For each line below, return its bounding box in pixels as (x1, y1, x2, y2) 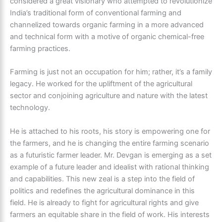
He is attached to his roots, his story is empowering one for (10, 126, 210, 136)
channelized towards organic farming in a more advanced (10, 20, 204, 30)
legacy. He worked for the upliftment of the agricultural (10, 79, 192, 89)
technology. (10, 103, 50, 112)
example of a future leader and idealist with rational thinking (10, 162, 209, 171)
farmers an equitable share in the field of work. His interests (10, 210, 210, 219)
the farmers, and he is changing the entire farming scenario (10, 138, 209, 148)
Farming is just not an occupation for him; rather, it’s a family (10, 67, 212, 77)
